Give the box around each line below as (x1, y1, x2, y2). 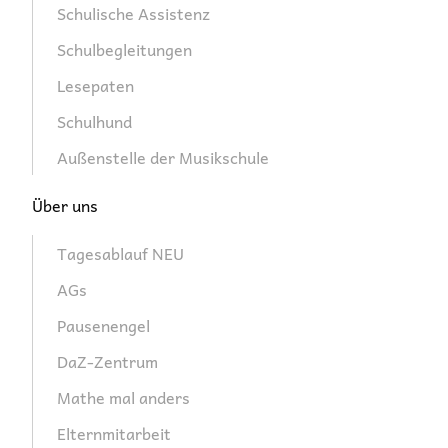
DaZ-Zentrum (57, 348, 158, 375)
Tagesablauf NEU (57, 240, 184, 267)
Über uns (32, 192, 98, 219)
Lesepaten (57, 72, 134, 99)
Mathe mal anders (57, 384, 190, 411)
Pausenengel (57, 312, 150, 339)
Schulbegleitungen (57, 36, 192, 63)
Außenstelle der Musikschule (57, 144, 269, 171)
